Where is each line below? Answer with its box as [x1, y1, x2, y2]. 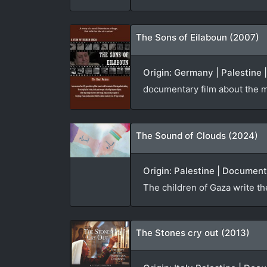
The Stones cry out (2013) [136, 227, 250, 239]
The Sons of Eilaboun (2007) [136, 31, 259, 43]
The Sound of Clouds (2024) [136, 130, 258, 142]
